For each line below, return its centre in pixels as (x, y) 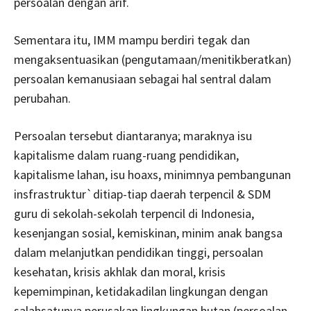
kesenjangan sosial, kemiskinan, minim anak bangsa (148, 233)
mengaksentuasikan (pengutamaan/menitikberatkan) (153, 59)
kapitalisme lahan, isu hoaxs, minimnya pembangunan (152, 175)
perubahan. (42, 98)
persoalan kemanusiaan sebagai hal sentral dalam (143, 79)
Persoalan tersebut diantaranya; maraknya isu (133, 136)
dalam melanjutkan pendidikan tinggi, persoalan (138, 252)
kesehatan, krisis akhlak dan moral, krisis (120, 272)
